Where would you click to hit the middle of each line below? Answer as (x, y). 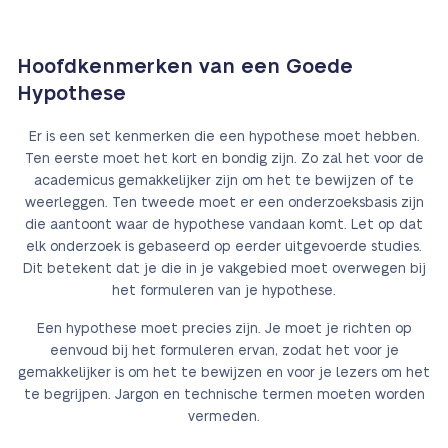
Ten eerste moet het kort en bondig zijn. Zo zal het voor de (224, 159)
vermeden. (224, 417)
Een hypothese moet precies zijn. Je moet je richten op (224, 329)
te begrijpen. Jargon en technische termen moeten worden (224, 395)
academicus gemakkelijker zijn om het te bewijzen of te (224, 181)
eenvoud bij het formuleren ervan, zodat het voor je (224, 351)
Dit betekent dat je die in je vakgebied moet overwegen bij (224, 269)
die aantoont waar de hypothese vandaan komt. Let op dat (224, 225)
